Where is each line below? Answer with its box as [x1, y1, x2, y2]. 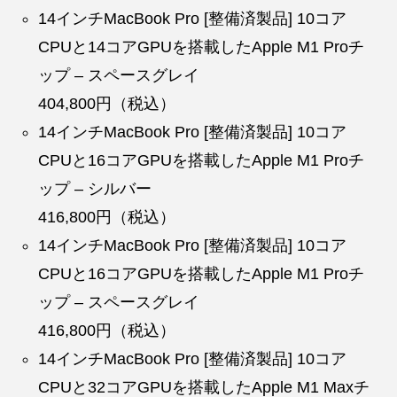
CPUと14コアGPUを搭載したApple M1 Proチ [38, 37, 365, 56]
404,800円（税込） [38, 94, 176, 113]
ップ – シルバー [38, 179, 152, 198]
